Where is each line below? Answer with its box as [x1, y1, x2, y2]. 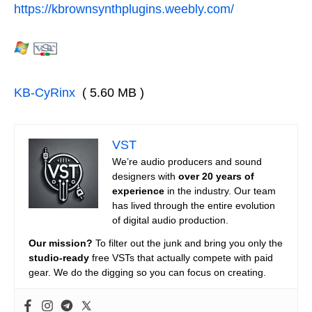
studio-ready [29, 252, 89, 264]
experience [112, 185, 164, 197]
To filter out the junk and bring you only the [93, 237, 283, 249]
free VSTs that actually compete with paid [89, 252, 273, 264]
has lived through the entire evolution [112, 200, 275, 212]
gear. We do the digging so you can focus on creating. [29, 267, 266, 279]
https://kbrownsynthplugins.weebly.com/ [14, 2, 234, 17]
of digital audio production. [112, 214, 228, 226]
